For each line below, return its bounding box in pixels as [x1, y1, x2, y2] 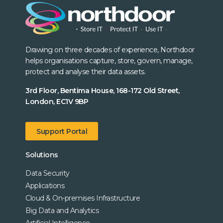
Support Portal [36, 126, 88, 136]
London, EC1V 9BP [25, 97, 89, 107]
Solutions [25, 150, 58, 159]
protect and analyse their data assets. [25, 67, 146, 77]
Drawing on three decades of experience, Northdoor [25, 45, 195, 55]
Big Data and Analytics [25, 206, 99, 215]
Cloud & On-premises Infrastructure [25, 193, 140, 203]
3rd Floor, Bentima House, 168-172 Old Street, [25, 86, 180, 96]
